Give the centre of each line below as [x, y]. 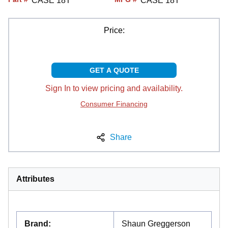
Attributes [35, 179]
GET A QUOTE [114, 70]
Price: [114, 30]
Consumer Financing [114, 104]
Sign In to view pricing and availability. [114, 88]
